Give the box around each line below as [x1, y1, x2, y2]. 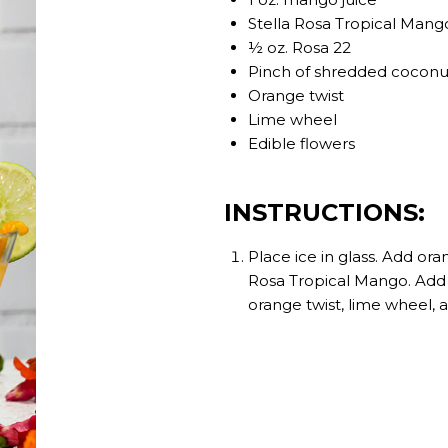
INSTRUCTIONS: [224, 197, 425, 227]
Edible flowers [248, 133, 355, 153]
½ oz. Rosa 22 [248, 37, 351, 57]
